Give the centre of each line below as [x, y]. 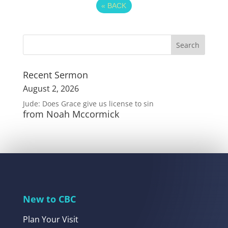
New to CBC [49, 199]
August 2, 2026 [51, 89]
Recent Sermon [55, 75]
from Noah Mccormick [71, 114]
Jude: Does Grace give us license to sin [88, 104]
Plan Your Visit [50, 220]
